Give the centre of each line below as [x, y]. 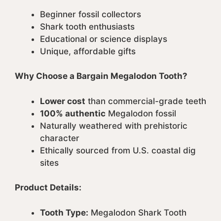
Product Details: [48, 188]
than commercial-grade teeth [146, 101]
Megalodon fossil [141, 113]
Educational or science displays [104, 39]
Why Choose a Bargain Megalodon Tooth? [101, 76]
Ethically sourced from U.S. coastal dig [118, 150]
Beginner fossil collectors [91, 14]
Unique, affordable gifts [88, 51]
